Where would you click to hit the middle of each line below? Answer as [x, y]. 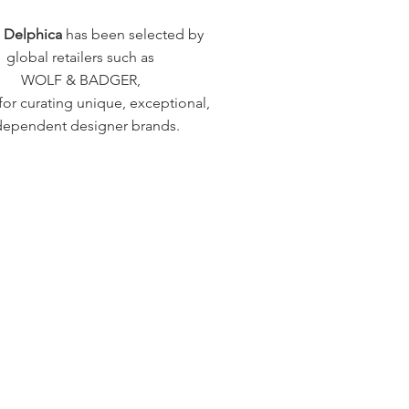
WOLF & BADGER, [80, 79]
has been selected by [134, 34]
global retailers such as [80, 57]
